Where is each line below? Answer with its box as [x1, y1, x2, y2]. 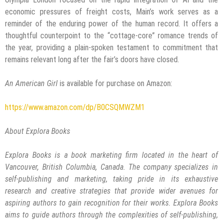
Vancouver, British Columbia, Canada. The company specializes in [5, 162, 218, 172]
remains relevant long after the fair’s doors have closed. [5, 55, 179, 65]
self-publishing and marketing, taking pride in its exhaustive [5, 174, 218, 184]
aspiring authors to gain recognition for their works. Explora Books [5, 198, 218, 208]
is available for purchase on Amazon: [58, 79, 174, 89]
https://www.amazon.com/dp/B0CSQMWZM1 [5, 103, 145, 112]
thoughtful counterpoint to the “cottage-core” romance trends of [5, 31, 218, 41]
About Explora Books [5, 126, 72, 136]
